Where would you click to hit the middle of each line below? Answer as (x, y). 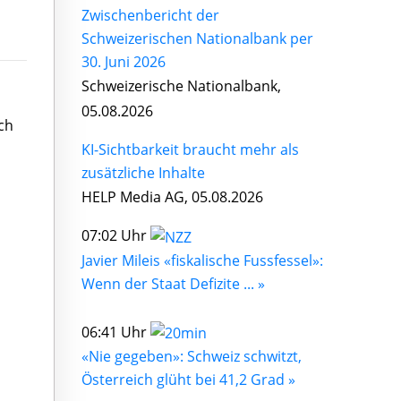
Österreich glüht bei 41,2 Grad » (188, 380)
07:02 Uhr (116, 235)
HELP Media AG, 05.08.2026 (172, 197)
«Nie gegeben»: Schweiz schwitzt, (192, 357)
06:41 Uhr (116, 332)
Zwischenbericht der (150, 15)
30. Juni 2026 (124, 62)
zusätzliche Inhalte (143, 173)
